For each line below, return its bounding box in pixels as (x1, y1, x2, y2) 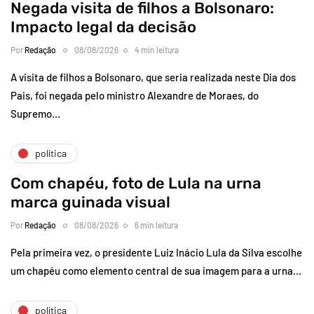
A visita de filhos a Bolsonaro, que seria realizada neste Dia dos (11, 70, 296, 83)
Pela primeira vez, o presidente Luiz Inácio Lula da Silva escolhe (11, 245, 302, 259)
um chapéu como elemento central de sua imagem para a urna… (11, 264, 301, 277)
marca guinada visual (11, 192, 170, 212)
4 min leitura (135, 44, 179, 55)
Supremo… (11, 107, 60, 120)
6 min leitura (135, 219, 178, 230)
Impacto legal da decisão (11, 17, 196, 36)
